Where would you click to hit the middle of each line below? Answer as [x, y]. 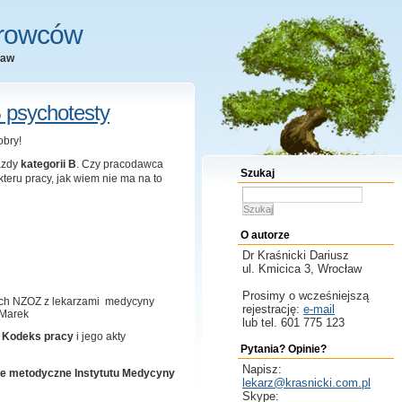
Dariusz [329, 255]
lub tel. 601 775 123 [293, 323]
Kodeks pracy [38, 336]
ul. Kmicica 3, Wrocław [302, 269]
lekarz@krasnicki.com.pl [306, 383]
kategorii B [48, 164]
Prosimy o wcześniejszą [306, 296]
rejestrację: [273, 309]
